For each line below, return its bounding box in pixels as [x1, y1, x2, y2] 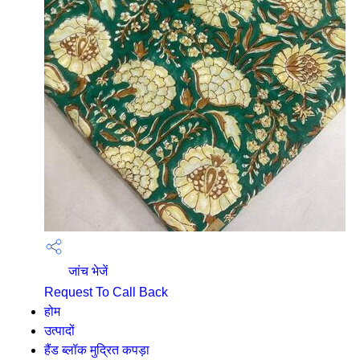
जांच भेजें [65, 264, 108, 279]
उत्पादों [44, 324, 75, 337]
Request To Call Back [44, 285, 168, 299]
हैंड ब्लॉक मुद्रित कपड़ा [44, 343, 149, 357]
